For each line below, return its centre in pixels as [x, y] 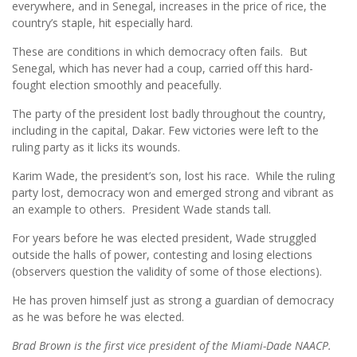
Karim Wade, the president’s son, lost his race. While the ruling [173, 176]
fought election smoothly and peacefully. [117, 85]
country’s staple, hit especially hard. [102, 23]
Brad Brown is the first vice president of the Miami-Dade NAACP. [172, 346]
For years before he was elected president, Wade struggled [164, 238]
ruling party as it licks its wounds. [98, 147]
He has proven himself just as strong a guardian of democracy [173, 300]
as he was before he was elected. [98, 317]
